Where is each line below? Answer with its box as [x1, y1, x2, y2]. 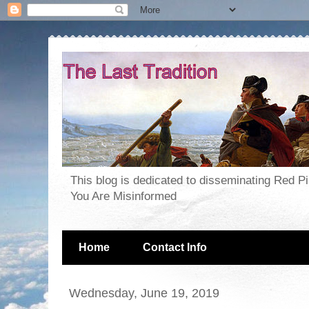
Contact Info [143, 241, 207, 254]
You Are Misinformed [70, 190, 177, 203]
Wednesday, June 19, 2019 [69, 286, 219, 301]
